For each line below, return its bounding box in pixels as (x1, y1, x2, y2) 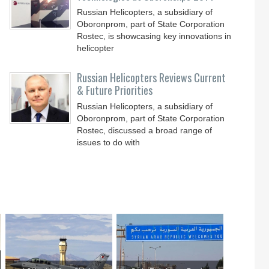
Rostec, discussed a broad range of (77, 125, 213, 135)
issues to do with (77, 138, 141, 147)
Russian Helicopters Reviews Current (77, 70, 226, 85)
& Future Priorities (77, 82, 153, 98)
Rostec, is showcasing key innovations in (77, 31, 232, 41)
